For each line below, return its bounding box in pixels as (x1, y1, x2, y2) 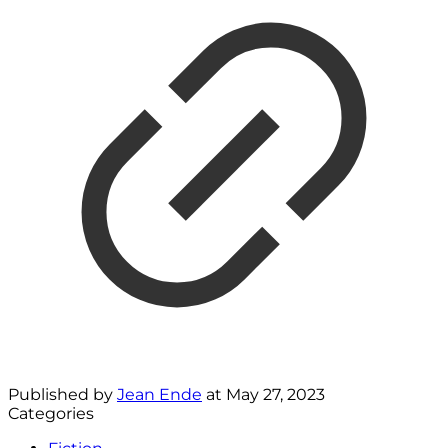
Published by (8, 385, 117, 405)
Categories (8, 404, 94, 424)
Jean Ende (117, 385, 202, 405)
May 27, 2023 (226, 385, 325, 405)
